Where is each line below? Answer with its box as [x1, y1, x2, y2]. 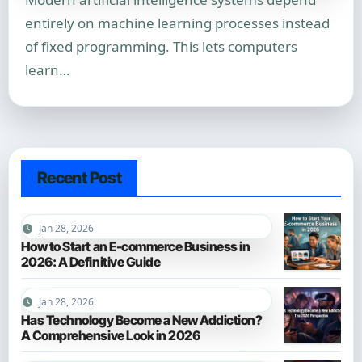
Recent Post [36, 168, 122, 187]
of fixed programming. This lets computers [24, 37, 297, 56]
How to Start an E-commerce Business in [20, 238, 250, 255]
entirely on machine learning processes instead [24, 14, 330, 32]
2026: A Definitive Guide [20, 253, 161, 270]
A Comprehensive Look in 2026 [20, 326, 200, 343]
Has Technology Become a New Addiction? [20, 311, 263, 328]
